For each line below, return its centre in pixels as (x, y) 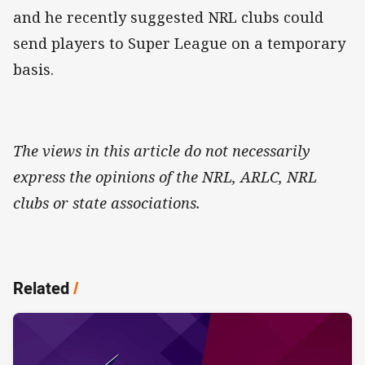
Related (41, 288)
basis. (33, 70)
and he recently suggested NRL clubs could (168, 18)
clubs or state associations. (107, 203)
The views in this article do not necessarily (162, 151)
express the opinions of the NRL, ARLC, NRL (165, 177)
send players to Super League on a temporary (179, 44)
